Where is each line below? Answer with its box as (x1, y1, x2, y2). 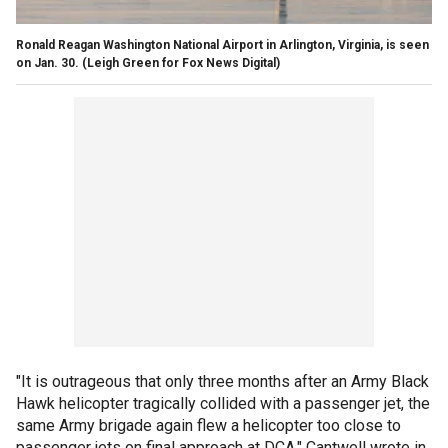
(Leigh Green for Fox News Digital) (82, 55, 280, 70)
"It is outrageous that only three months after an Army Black (16, 371, 429, 391)
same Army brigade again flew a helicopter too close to (16, 415, 401, 435)
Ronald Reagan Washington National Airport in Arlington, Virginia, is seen (16, 37, 429, 52)
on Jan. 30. (16, 55, 79, 70)
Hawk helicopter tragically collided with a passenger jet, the (16, 393, 430, 413)
